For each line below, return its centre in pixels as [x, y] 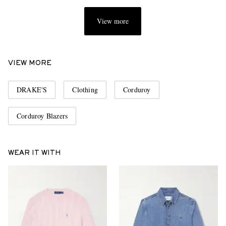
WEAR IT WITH [35, 153]
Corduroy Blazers [42, 116]
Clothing [85, 89]
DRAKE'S [32, 89]
